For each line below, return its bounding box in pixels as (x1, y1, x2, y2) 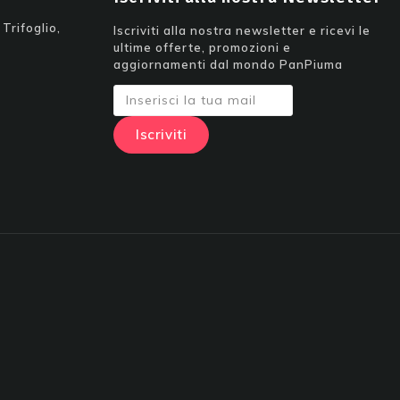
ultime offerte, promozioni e (113, 39, 291, 54)
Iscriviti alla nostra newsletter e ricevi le (113, 22, 371, 37)
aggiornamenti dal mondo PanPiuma (113, 56, 343, 71)
